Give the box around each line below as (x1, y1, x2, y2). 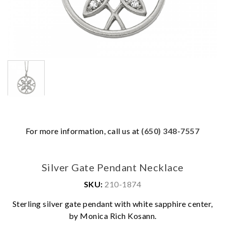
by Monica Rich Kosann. (68, 211, 157, 220)
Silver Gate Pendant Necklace (41, 161, 184, 173)
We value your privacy (57, 207, 102, 212)
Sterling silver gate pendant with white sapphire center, (12, 199, 213, 208)
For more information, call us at (25, 126, 142, 136)
